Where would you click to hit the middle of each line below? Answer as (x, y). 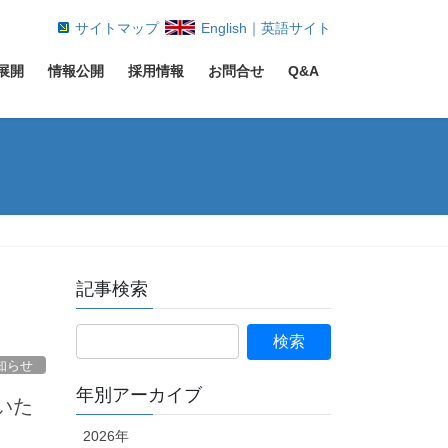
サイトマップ (117, 28)
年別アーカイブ (139, 395)
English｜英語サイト (266, 28)
